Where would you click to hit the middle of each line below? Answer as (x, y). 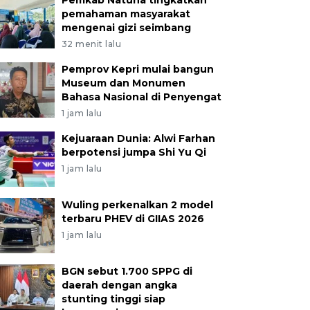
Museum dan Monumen (123, 83)
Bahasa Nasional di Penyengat (141, 97)
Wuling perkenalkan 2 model (137, 205)
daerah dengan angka (119, 285)
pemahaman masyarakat (126, 14)
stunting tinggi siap (113, 299)
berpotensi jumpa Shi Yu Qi (134, 152)
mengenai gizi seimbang (126, 28)
